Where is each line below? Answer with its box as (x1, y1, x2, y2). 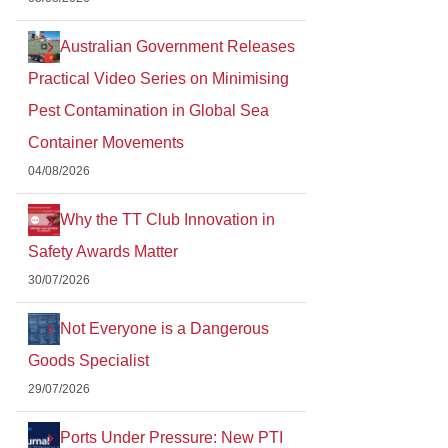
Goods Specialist (28, 351, 149, 369)
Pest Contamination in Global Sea (28, 101, 269, 119)
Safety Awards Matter (28, 242, 178, 260)
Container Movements (28, 133, 184, 151)
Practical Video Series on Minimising (28, 69, 289, 87)
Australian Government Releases (60, 37, 295, 55)
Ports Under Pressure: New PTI (60, 428, 283, 446)
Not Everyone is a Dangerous (60, 319, 269, 337)
